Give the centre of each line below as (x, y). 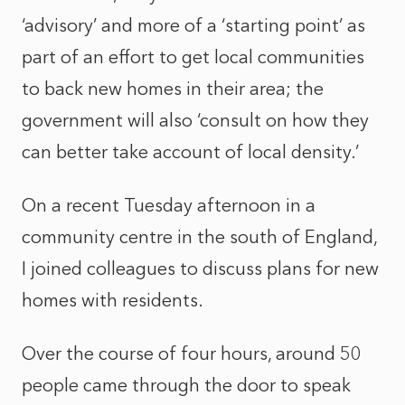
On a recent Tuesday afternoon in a (169, 205)
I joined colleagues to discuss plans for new (200, 268)
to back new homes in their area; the (173, 89)
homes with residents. (115, 300)
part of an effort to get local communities (193, 57)
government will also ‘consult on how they (195, 120)
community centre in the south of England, (199, 237)
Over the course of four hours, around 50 (192, 353)
